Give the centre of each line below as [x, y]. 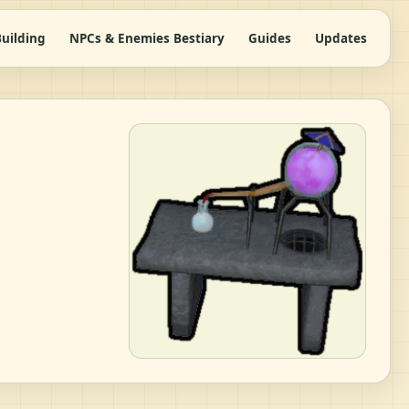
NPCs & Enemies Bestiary [147, 38]
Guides [270, 38]
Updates [341, 38]
